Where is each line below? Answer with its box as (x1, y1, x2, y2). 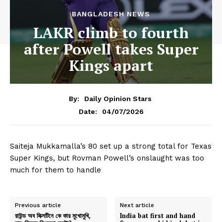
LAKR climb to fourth (33, 23, 189, 43)
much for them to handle (10, 165, 101, 174)
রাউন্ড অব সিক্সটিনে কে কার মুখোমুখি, (15, 211, 91, 220)
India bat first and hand (120, 211, 196, 220)
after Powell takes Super (23, 39, 199, 59)
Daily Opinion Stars (84, 94, 152, 103)
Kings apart (69, 55, 153, 76)
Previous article (15, 201, 61, 209)
